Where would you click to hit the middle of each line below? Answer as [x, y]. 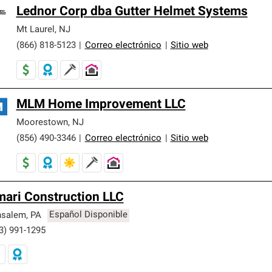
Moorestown [42, 123]
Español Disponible [89, 216]
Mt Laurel [35, 30]
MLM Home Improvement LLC [101, 104]
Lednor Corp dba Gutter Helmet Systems [132, 12]
